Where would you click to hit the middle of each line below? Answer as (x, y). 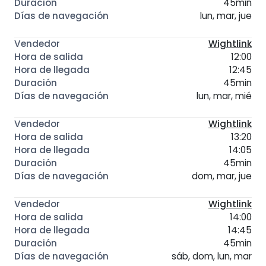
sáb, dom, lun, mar (212, 256)
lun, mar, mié (224, 96)
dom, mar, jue (222, 176)
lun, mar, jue (226, 16)
